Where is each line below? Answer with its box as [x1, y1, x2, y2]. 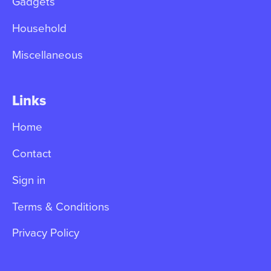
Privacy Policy [11, 224, 79, 241]
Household [11, 20, 67, 36]
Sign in [11, 171, 45, 188]
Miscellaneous [11, 46, 83, 62]
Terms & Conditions [11, 198, 109, 214]
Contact [11, 145, 51, 162]
